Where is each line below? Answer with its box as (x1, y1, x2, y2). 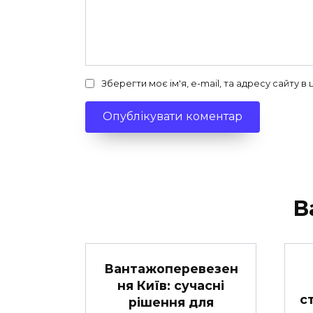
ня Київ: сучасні (117, 277, 224, 293)
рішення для (128, 294, 214, 310)
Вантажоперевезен (103, 261, 238, 276)
